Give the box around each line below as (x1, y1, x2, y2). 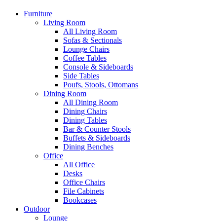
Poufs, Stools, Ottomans (63, 80, 138, 89)
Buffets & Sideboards (63, 133, 130, 142)
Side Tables (63, 71, 99, 80)
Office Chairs (63, 178, 105, 186)
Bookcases (63, 195, 97, 204)
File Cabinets (63, 186, 104, 195)
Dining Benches (63, 142, 113, 151)
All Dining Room (63, 98, 118, 107)
